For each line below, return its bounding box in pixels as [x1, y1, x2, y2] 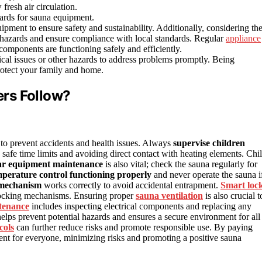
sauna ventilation [136, 190, 203, 201]
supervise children [173, 137, 245, 148]
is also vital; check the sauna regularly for [103, 158, 257, 169]
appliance [226, 33, 261, 43]
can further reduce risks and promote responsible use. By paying [14, 222, 253, 232]
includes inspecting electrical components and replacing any [29, 201, 251, 211]
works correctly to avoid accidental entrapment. [42, 180, 220, 190]
